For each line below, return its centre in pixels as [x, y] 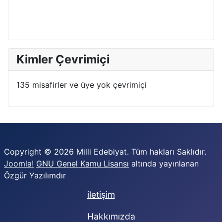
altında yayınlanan [164, 163]
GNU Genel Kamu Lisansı [83, 163]
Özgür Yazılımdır [35, 175]
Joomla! [19, 163]
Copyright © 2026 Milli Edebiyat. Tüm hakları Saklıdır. [105, 151]
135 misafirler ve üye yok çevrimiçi [82, 84]
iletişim [101, 195]
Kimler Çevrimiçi [63, 59]
